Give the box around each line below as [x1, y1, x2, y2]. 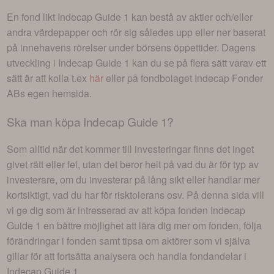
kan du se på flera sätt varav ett [130, 56, 267, 70]
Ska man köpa [7, 113, 84, 130]
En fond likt [7, 10, 58, 24]
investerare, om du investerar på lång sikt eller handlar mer [7, 172, 261, 187]
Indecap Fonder [194, 71, 264, 86]
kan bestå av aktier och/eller [129, 10, 253, 24]
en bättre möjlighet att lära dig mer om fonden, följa [41, 218, 262, 232]
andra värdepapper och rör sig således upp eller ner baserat [7, 25, 266, 40]
